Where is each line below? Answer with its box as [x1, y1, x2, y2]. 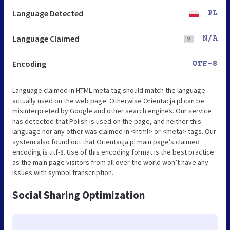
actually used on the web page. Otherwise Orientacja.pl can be [12, 95, 204, 105]
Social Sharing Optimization [12, 187, 145, 202]
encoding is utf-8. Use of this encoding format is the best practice [12, 147, 214, 157]
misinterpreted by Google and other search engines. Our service [12, 106, 212, 116]
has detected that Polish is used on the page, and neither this [12, 116, 201, 126]
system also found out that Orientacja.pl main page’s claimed [12, 137, 200, 146]
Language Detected [12, 8, 83, 18]
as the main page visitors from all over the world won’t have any [12, 157, 208, 167]
